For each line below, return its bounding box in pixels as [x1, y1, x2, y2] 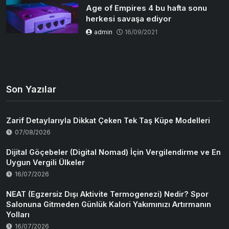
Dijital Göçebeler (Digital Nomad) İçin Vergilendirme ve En [6, 147, 221, 156]
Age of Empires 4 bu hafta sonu [86, 3, 208, 13]
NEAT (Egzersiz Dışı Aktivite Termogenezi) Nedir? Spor [6, 189, 209, 198]
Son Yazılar [6, 83, 56, 95]
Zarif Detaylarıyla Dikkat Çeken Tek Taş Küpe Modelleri [6, 116, 210, 125]
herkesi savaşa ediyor [86, 13, 172, 24]
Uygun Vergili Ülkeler [6, 157, 85, 167]
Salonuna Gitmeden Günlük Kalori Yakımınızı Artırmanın [6, 199, 211, 209]
